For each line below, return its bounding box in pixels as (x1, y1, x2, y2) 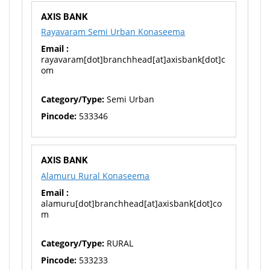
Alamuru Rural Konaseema (41, 169, 150, 181)
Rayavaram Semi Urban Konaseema (41, 26, 186, 38)
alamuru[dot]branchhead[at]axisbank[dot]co (41, 197, 222, 209)
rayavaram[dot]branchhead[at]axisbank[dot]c (41, 54, 226, 66)
